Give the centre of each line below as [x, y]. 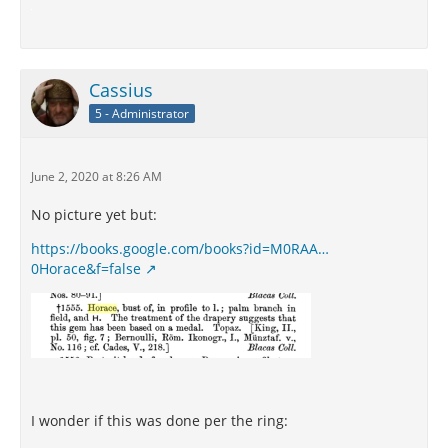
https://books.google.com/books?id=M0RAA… [180, 249]
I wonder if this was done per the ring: [159, 421]
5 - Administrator [142, 114]
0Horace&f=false [86, 269]
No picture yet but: [94, 215]
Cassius [121, 90]
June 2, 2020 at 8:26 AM [96, 177]
